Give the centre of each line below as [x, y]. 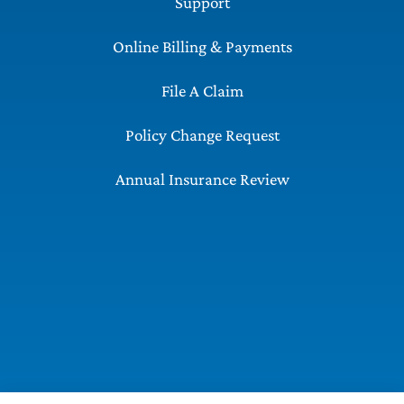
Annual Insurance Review [202, 179]
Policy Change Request [202, 135]
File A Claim [202, 91]
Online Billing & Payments [202, 47]
